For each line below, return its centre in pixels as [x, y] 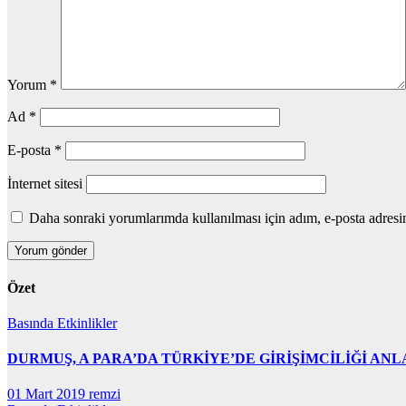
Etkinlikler [87, 323]
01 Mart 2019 [48, 394]
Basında [32, 323]
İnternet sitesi [45, 184]
